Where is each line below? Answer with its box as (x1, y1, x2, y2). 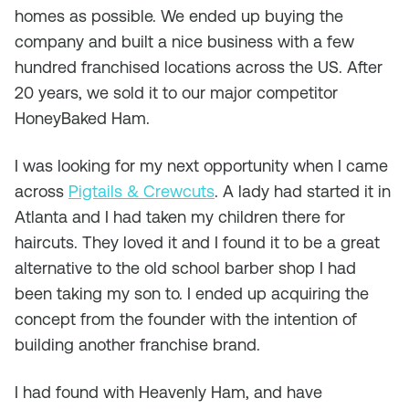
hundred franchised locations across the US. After (15, 58, 383, 77)
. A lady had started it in (215, 182, 391, 201)
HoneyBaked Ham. (15, 109, 150, 128)
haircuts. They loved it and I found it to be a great (15, 233, 380, 252)
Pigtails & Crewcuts (68, 182, 215, 201)
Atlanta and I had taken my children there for (15, 207, 345, 226)
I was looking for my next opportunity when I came (15, 156, 388, 175)
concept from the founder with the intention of (15, 309, 357, 329)
